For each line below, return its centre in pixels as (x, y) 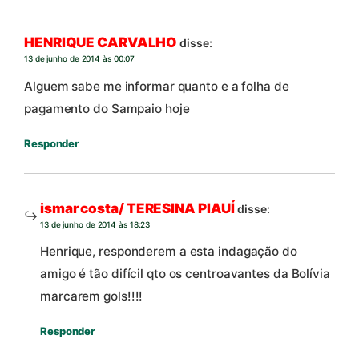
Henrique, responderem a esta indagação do (169, 251)
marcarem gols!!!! (92, 296)
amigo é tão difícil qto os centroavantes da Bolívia (185, 274)
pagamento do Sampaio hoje (107, 108)
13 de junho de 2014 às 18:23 (95, 224)
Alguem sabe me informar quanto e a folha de (157, 86)
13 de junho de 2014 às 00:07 (80, 59)
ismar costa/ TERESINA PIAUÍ (138, 208)
